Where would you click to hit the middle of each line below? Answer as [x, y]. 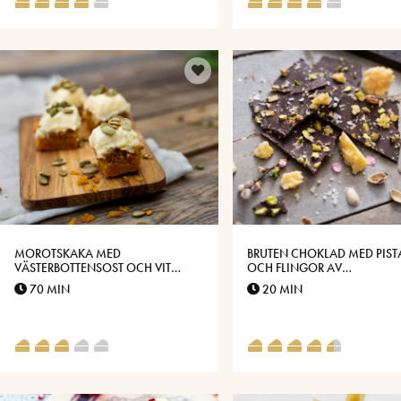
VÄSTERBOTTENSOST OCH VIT [93, 268]
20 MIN [281, 290]
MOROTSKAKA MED [68, 254]
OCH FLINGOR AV [294, 268]
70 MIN [48, 290]
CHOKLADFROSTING [69, 282]
